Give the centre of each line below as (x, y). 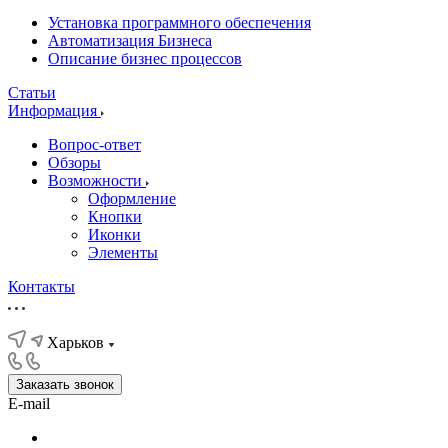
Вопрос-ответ (94, 144)
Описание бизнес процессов (145, 58)
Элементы (123, 252)
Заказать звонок (65, 384)
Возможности (97, 180)
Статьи (32, 92)
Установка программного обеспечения (179, 22)
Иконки (114, 234)
